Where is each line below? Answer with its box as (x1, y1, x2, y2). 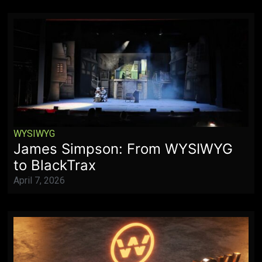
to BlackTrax (13, 157, 96, 174)
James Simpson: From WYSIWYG (13, 140, 233, 158)
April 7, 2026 (13, 175, 65, 187)
